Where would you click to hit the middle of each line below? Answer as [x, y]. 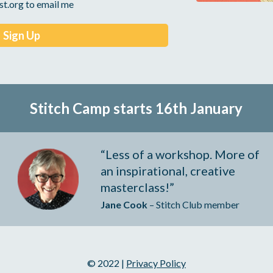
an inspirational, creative [168, 171]
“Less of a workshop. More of [180, 154]
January [217, 108]
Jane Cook [124, 205]
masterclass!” [137, 187]
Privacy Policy [156, 263]
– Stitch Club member [193, 205]
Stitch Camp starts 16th [110, 108]
